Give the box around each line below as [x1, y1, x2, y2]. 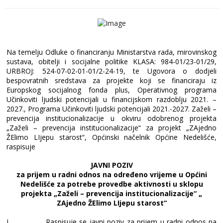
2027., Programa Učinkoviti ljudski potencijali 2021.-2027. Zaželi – [6, 104, 217, 113]
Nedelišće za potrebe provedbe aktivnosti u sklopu [20, 179, 203, 189]
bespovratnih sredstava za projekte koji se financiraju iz [6, 75, 217, 85]
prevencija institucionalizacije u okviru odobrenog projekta [6, 113, 217, 123]
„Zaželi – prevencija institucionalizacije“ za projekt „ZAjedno [6, 122, 217, 132]
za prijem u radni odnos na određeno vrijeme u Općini [16, 170, 207, 180]
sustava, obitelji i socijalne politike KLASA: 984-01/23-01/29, [6, 56, 217, 66]
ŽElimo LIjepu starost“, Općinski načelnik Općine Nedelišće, [6, 132, 217, 142]
